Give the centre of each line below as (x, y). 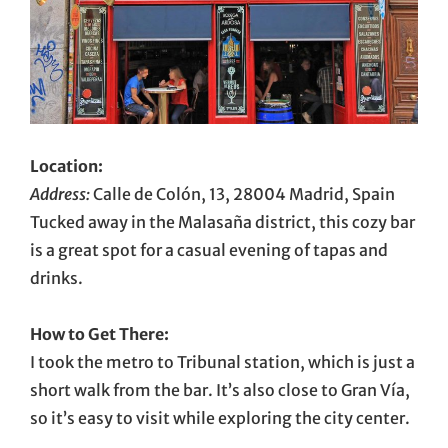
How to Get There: (99, 333)
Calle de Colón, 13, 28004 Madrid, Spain (242, 193)
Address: (60, 193)
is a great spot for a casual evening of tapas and (209, 249)
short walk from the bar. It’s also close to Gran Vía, (220, 389)
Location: (66, 165)
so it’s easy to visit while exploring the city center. (220, 417)
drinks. (56, 277)
